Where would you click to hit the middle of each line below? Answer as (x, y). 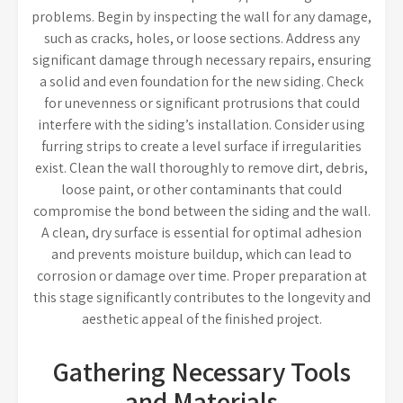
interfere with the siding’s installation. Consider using (201, 125)
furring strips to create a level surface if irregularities (201, 146)
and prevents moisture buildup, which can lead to (201, 254)
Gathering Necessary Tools (201, 372)
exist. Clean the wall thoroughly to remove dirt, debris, (201, 168)
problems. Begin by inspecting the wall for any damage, (201, 17)
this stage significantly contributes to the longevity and (201, 297)
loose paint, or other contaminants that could (201, 189)
